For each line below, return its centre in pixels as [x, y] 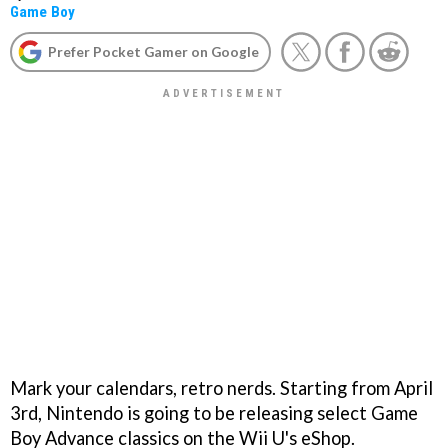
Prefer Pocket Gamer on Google [153, 51]
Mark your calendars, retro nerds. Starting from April [221, 387]
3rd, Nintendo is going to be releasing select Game [214, 412]
